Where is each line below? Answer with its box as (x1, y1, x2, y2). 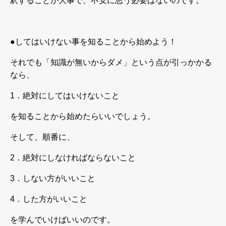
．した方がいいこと (15, 194, 87, 203)
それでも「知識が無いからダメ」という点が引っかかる (10, 58, 212, 67)
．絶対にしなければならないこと (15, 153, 136, 162)
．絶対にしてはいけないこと (15, 91, 120, 100)
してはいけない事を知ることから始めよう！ (15, 37, 177, 46)
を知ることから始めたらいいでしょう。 (10, 111, 155, 121)
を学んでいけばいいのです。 (10, 215, 115, 224)
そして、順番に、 (10, 132, 75, 141)
